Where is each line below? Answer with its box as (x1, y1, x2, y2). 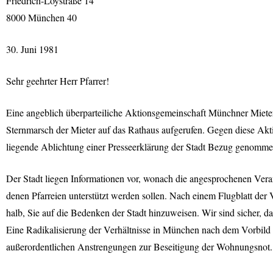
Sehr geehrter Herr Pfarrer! (6, 74, 109, 87)
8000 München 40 (6, 11, 77, 24)
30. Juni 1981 (6, 43, 58, 55)
